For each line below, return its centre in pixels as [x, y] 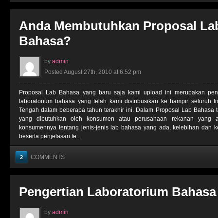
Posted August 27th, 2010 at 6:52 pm [93, 72]
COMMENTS [48, 157]
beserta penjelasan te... [50, 136]
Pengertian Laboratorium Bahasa [118, 192]
